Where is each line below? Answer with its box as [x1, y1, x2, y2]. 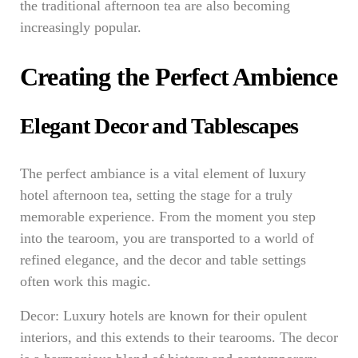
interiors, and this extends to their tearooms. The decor [20, 329, 338, 345]
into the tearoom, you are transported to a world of [20, 230, 314, 246]
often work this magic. [20, 273, 151, 289]
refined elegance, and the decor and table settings [20, 252, 306, 268]
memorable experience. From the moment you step [20, 209, 316, 225]
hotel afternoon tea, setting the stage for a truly [20, 187, 292, 203]
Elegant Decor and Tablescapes [20, 113, 299, 138]
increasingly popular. [20, 19, 141, 35]
